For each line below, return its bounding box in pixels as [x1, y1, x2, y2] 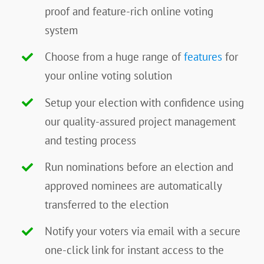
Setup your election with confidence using [44, 95, 244, 110]
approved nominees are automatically [44, 179, 222, 193]
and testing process [44, 133, 136, 147]
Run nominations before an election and [44, 160, 233, 174]
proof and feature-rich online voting [44, 4, 213, 19]
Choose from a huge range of [44, 49, 184, 64]
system [44, 23, 78, 38]
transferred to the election [44, 197, 169, 212]
